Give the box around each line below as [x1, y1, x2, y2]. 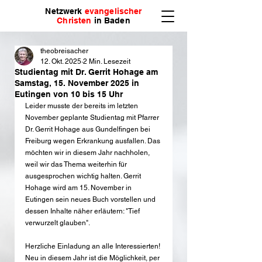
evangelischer [84, 6, 142, 16]
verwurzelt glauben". [25, 219, 91, 227]
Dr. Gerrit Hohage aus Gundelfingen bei [25, 125, 152, 133]
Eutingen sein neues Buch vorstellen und [25, 195, 157, 204]
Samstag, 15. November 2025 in [15, 78, 139, 88]
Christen [57, 16, 92, 25]
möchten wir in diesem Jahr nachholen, [25, 149, 151, 157]
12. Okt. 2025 [40, 57, 81, 65]
